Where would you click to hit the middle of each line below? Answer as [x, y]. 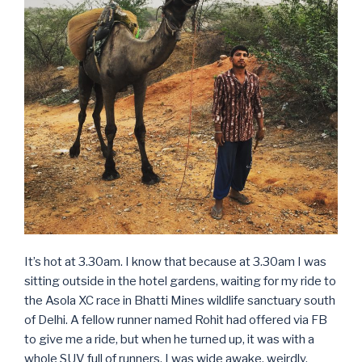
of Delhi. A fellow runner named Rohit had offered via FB [176, 320]
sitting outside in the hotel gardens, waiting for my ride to [180, 281]
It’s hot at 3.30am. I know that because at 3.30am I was [175, 261]
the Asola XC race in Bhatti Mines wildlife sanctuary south [180, 300]
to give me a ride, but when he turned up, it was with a [169, 339]
